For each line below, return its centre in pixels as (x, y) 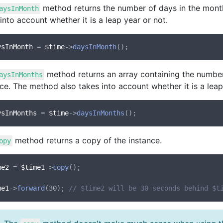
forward (31, 188)
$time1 (33, 167)
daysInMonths (101, 113)
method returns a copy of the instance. (87, 140)
